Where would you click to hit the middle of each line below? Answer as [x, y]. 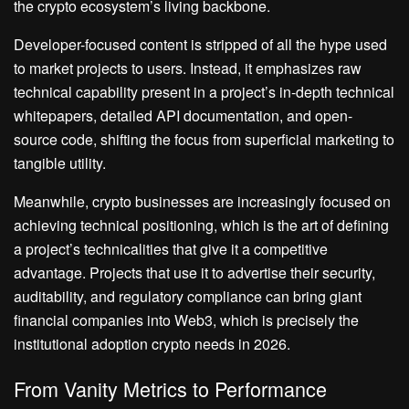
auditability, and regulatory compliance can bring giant [188, 296]
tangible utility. [60, 163]
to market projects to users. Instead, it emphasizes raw [188, 68]
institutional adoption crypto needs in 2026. [152, 343]
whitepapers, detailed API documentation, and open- [183, 115]
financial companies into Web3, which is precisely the [186, 320]
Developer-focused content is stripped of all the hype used [200, 44]
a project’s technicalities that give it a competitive [171, 248]
